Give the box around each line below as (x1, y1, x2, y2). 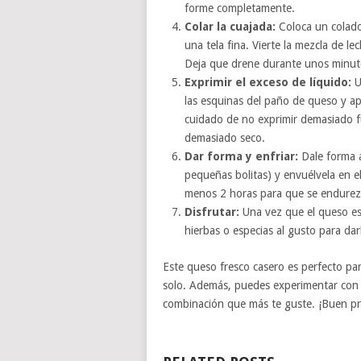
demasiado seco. (184, 131, 265, 144)
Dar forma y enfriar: (184, 149, 298, 163)
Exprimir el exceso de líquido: (184, 75, 351, 89)
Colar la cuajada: (184, 19, 276, 33)
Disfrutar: (184, 205, 239, 218)
